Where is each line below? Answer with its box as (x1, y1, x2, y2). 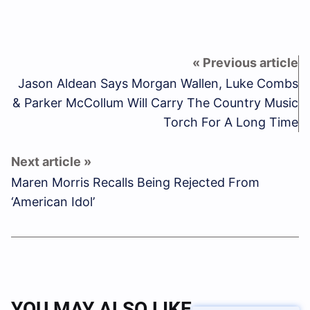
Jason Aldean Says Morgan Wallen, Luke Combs (18, 76, 298, 91)
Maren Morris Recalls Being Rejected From (11, 175, 259, 190)
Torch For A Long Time (163, 115, 298, 130)
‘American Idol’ (11, 194, 95, 210)
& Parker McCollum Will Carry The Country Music (12, 95, 298, 111)
